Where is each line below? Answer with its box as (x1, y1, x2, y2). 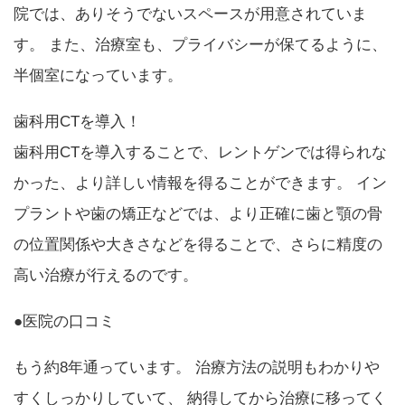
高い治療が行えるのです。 (14, 266, 198, 284)
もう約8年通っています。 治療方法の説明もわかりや (14, 358, 380, 376)
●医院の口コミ (14, 312, 115, 330)
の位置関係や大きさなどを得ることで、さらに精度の (14, 235, 382, 253)
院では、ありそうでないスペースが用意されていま (14, 5, 367, 23)
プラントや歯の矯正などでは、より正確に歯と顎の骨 (14, 204, 382, 222)
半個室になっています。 (14, 66, 183, 84)
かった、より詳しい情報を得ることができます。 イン (14, 174, 387, 192)
